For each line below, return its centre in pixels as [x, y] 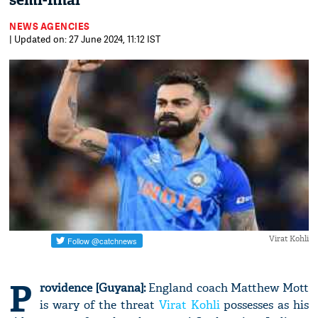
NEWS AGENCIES [50, 26]
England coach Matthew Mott [227, 288]
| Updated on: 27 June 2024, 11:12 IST [85, 39]
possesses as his [264, 305]
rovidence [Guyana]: [93, 288]
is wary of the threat [99, 305]
